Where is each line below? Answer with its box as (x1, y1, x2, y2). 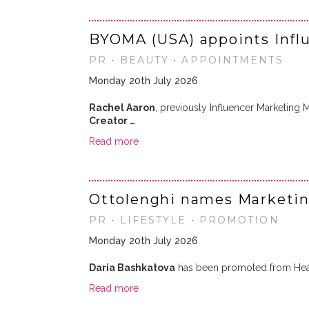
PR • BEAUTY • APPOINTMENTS (89, 54, 283, 66)
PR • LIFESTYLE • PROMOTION (89, 214, 279, 226)
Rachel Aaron (89, 102, 155, 113)
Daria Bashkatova (89, 262, 175, 273)
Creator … (89, 115, 135, 126)
